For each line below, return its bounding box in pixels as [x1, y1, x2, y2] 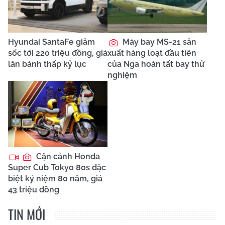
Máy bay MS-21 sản [121, 37, 196, 47]
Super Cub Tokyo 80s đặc [8, 163, 106, 173]
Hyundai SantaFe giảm [8, 37, 95, 47]
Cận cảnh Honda [34, 152, 100, 162]
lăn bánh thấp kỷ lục [8, 59, 86, 69]
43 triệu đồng [8, 185, 59, 195]
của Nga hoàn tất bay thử [107, 59, 204, 69]
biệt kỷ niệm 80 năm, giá [8, 174, 102, 184]
